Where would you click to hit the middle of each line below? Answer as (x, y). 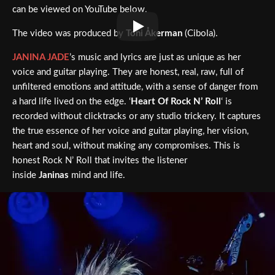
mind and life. (97, 176)
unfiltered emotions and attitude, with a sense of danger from (135, 87)
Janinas (54, 176)
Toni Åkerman (154, 34)
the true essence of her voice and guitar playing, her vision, (130, 131)
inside (25, 176)
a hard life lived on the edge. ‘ (72, 102)
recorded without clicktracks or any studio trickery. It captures (137, 117)
